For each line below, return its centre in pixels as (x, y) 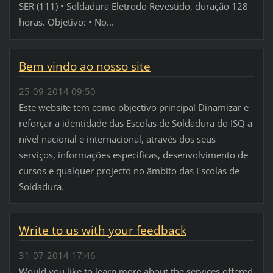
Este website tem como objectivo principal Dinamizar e (133, 107)
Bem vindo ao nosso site (84, 67)
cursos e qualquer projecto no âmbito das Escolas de (129, 170)
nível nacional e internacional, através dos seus (117, 139)
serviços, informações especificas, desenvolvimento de (133, 154)
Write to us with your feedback (102, 231)
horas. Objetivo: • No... (66, 22)
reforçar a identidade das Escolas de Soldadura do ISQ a (135, 123)
